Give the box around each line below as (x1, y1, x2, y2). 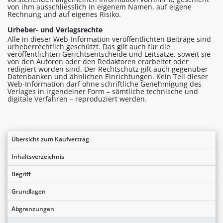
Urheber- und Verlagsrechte (7, 24, 103, 34)
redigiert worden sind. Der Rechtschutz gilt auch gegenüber (7, 64, 208, 74)
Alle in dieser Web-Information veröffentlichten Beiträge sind (7, 34, 211, 44)
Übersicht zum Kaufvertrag (11, 134, 89, 143)
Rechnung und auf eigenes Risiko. (7, 9, 121, 19)
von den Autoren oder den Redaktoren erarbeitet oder (7, 56, 189, 66)
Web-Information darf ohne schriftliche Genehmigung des (7, 79, 202, 89)
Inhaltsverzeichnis (11, 152, 64, 161)
